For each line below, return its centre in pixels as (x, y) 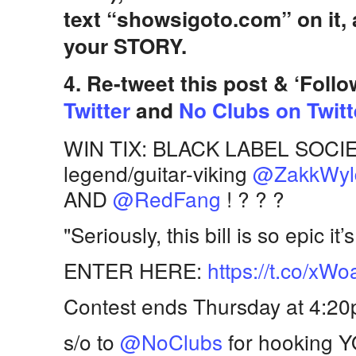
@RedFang (167, 199)
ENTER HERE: (135, 270)
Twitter (97, 110)
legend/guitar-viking (158, 173)
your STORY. (125, 46)
